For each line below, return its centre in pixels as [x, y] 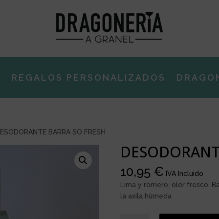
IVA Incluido [184, 173]
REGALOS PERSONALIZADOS [88, 78]
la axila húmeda [146, 196]
